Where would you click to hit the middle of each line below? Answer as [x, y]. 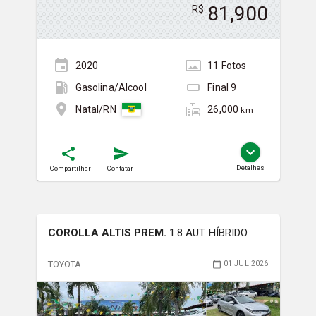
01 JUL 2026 [246, 264]
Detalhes [250, 167]
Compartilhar [70, 168]
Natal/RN [96, 110]
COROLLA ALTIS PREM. [108, 232]
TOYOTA [65, 264]
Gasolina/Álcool [111, 88]
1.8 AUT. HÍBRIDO [208, 232]
